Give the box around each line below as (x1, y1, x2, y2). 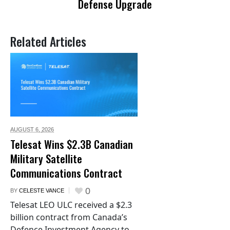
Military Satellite (10, 150, 82, 166)
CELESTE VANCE (19, 187, 64, 194)
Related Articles (10, 32, 86, 50)
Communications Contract (10, 164, 122, 181)
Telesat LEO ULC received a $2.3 (10, 199, 132, 210)
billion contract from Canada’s (10, 212, 127, 223)
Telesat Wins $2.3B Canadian (10, 136, 133, 152)
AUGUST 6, (10, 126, 42, 132)
